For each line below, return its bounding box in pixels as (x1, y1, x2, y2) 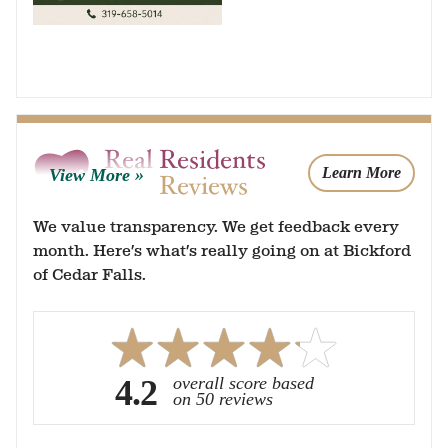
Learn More (322, 164, 401, 182)
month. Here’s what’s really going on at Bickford (33, 241, 411, 261)
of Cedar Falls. (33, 265, 146, 285)
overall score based (173, 373, 315, 394)
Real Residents (103, 144, 266, 177)
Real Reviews (103, 170, 248, 203)
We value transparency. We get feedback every (33, 217, 399, 237)
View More (49, 165, 130, 186)
